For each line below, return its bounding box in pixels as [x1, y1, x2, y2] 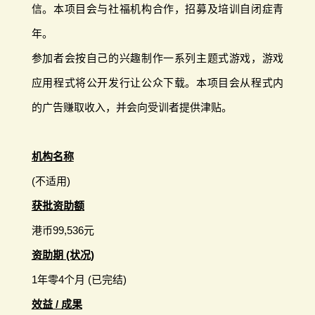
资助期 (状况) [31, 248, 94, 261]
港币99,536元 [31, 224, 94, 236]
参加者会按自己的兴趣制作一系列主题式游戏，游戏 [31, 51, 284, 64]
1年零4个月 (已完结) [31, 273, 127, 285]
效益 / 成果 [31, 297, 82, 310]
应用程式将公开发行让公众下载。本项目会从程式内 [31, 76, 284, 89]
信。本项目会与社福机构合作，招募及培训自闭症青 [31, 2, 284, 15]
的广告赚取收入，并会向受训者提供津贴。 [31, 101, 232, 113]
